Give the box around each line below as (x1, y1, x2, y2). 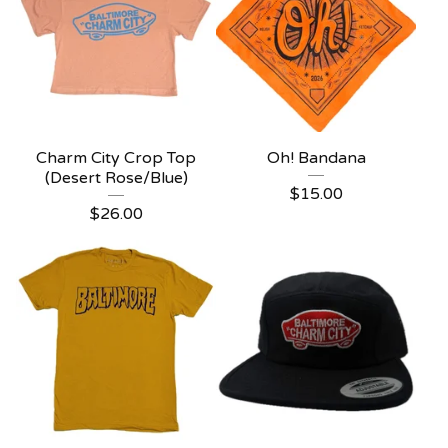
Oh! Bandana (266, 148, 366, 168)
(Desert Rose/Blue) (44, 168, 188, 188)
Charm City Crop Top (36, 148, 196, 168)
